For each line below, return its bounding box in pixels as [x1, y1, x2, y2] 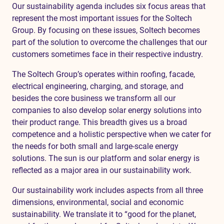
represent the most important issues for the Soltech [12, 13, 192, 23]
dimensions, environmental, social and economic [12, 197, 183, 207]
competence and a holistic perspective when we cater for [12, 129, 211, 139]
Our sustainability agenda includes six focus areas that [12, 1, 205, 11]
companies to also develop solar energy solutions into [12, 105, 201, 115]
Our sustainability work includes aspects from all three [12, 185, 203, 195]
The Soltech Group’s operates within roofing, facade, [12, 69, 195, 79]
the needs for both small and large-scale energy [12, 141, 178, 151]
